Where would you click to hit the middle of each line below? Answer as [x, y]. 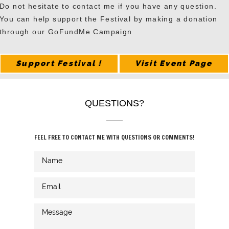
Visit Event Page [174, 63]
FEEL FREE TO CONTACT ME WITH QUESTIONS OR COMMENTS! [114, 137]
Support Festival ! [59, 63]
